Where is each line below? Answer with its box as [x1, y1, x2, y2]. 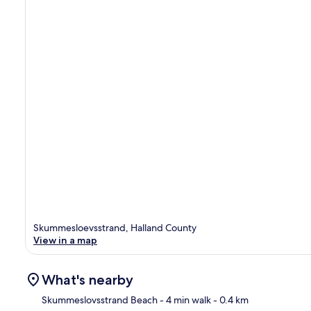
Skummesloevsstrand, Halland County [33, 221, 196, 234]
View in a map [33, 233, 97, 246]
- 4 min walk [158, 293, 211, 306]
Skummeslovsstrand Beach [42, 293, 158, 306]
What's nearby [42, 271, 133, 288]
